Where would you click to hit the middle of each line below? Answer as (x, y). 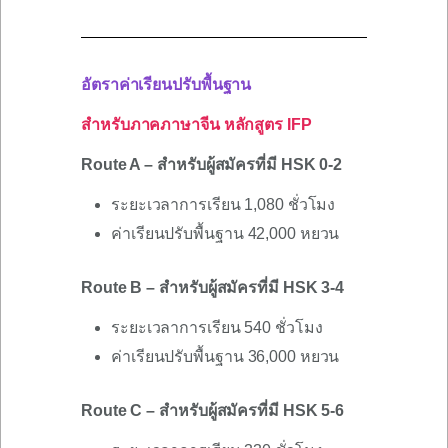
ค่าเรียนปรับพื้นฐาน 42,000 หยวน (225, 234)
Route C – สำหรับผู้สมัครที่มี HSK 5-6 (213, 411)
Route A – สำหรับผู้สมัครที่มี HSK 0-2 (212, 165)
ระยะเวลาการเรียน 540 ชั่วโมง (217, 328)
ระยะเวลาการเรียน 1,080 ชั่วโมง (223, 205)
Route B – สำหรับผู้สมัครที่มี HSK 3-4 (213, 288)
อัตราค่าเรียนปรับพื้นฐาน (166, 85)
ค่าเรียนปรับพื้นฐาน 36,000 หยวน (225, 357)
